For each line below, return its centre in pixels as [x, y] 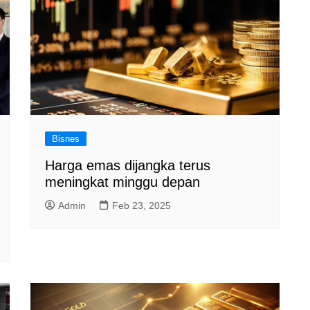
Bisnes [66, 139]
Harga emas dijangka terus [128, 165]
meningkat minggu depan [122, 182]
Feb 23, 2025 [142, 206]
